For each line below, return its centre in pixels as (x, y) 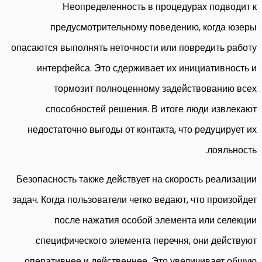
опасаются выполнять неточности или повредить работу (134, 47)
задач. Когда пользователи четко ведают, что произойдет (135, 199)
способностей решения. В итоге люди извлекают (151, 109)
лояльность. (232, 150)
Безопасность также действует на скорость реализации (137, 179)
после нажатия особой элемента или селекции (156, 220)
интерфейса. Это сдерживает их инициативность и (147, 68)
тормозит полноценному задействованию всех (155, 88)
